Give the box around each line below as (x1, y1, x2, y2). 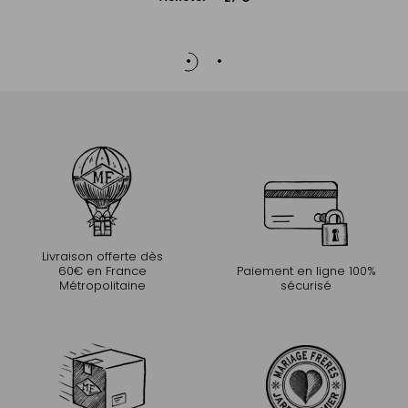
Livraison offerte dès (41, 247, 163, 265)
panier (185, 21, 223, 37)
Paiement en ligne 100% (236, 261, 376, 280)
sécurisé (280, 276, 331, 294)
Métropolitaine (58, 276, 146, 294)
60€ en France (57, 261, 147, 280)
